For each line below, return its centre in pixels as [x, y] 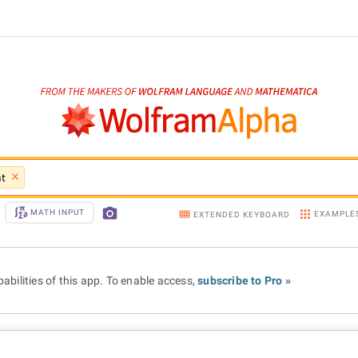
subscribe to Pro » [244, 280]
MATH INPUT [58, 212]
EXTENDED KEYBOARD [242, 214]
